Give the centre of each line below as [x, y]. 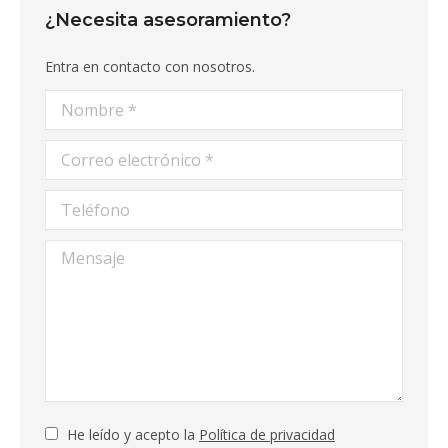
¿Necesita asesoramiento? [168, 20]
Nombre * [78, 102]
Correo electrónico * [111, 152]
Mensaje [73, 252]
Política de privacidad [267, 434]
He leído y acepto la [133, 434]
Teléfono [74, 202]
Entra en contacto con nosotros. [150, 66]
